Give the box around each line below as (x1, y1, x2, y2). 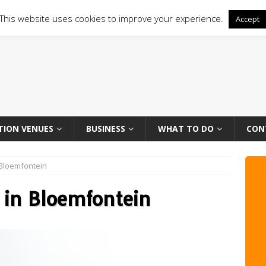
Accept (236, 14, 259, 24)
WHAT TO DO (158, 123, 214, 134)
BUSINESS (86, 123, 125, 134)
